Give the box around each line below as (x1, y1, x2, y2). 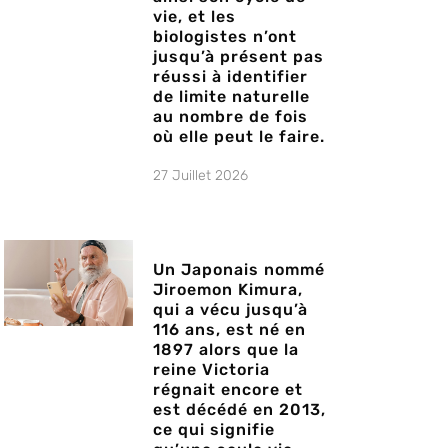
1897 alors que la (152, 340, 299, 360)
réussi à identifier (152, 67, 308, 87)
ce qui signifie (152, 420, 275, 440)
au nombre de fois (152, 107, 308, 127)
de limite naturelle (152, 87, 310, 107)
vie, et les (152, 7, 236, 27)
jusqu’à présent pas (152, 47, 324, 67)
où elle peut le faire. (152, 127, 325, 147)
